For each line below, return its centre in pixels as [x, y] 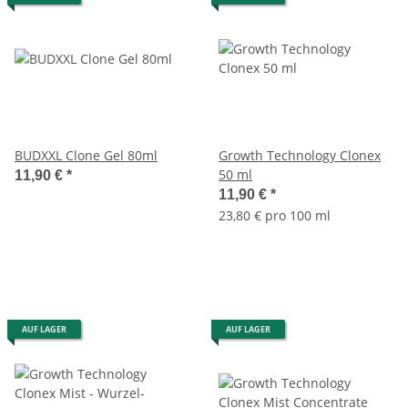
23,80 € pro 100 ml [275, 215]
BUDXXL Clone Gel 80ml [86, 155]
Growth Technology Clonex [300, 155]
